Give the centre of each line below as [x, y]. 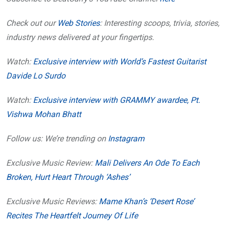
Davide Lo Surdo [36, 76]
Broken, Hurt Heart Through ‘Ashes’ [68, 177]
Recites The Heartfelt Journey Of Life [72, 216]
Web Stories [79, 23]
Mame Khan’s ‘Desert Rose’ [146, 201]
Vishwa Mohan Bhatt [44, 114]
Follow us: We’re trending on [57, 139]
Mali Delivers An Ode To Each [147, 163]
